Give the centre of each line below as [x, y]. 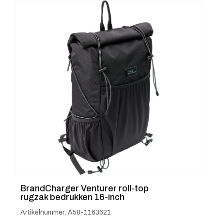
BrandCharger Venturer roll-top [85, 188]
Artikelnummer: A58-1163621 [66, 212]
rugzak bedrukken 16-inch [72, 197]
